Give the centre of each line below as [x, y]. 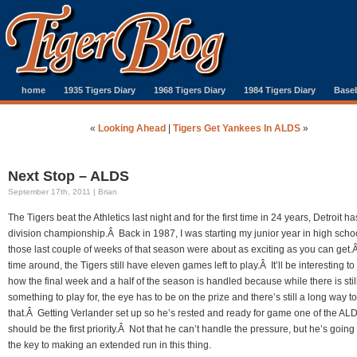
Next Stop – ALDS [69, 176]
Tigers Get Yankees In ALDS [237, 128]
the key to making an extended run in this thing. [110, 345]
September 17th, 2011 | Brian [63, 192]
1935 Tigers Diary [100, 90]
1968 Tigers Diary [190, 90]
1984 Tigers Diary [280, 90]
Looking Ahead [132, 128]
